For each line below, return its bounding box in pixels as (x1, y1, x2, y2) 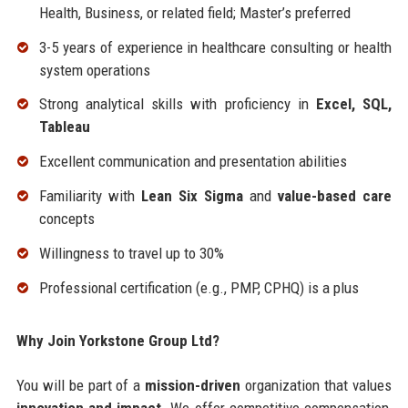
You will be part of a (15, 375, 146, 394)
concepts (38, 209, 95, 229)
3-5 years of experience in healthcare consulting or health (38, 37, 393, 56)
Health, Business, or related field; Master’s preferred (38, 3, 351, 22)
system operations (38, 60, 150, 79)
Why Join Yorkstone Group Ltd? (15, 331, 219, 350)
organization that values (240, 375, 393, 394)
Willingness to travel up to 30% (38, 243, 224, 262)
